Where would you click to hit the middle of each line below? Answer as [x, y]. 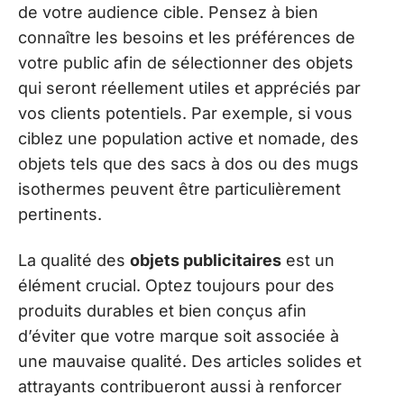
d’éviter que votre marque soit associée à [179, 335]
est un [308, 260]
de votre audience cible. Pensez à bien [168, 13]
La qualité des [74, 260]
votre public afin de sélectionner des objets [186, 63]
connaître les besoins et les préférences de [187, 38]
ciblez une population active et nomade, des [188, 139]
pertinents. [60, 215]
